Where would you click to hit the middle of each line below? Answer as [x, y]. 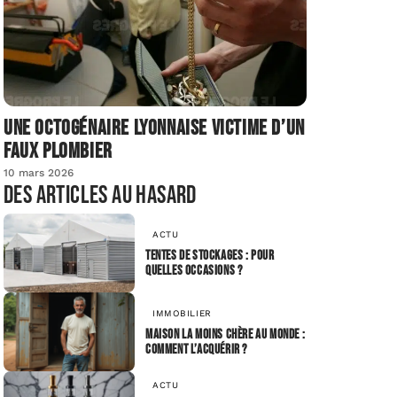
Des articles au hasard [100, 196]
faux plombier [58, 152]
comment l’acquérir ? [196, 350]
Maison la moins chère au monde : [226, 335]
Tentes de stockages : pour [210, 256]
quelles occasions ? [194, 271]
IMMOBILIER [182, 314]
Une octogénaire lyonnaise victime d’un [154, 128]
